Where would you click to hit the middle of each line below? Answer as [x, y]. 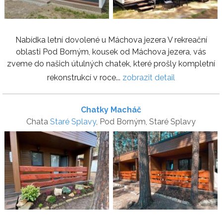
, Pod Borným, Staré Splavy [146, 121]
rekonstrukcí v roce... [85, 77]
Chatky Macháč [111, 110]
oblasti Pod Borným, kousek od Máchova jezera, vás [111, 52]
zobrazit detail [149, 77]
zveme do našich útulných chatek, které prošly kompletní [111, 63]
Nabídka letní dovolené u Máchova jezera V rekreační [111, 40]
